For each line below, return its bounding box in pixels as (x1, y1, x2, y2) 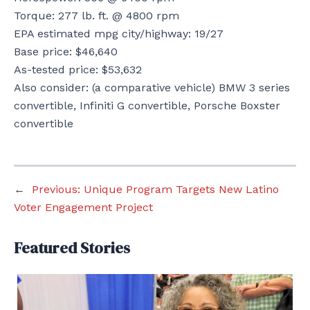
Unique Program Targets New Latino (84, 182, 279, 196)
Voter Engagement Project (14, 200, 153, 214)
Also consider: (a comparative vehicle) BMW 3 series (14, 80, 290, 94)
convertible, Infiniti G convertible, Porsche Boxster (14, 98, 280, 112)
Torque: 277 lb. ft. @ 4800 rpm (14, 8, 179, 22)
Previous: (32, 182, 80, 196)
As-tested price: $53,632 (14, 62, 142, 76)
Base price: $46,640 (14, 44, 118, 58)
